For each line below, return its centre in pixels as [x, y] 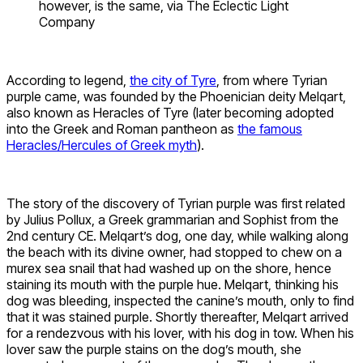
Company [67, 21]
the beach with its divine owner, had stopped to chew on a [174, 252]
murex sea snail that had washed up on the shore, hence [169, 268]
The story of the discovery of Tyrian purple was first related [176, 203]
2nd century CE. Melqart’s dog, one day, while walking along [177, 235]
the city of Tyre [173, 80]
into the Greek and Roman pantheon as [122, 128]
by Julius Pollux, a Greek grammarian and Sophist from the [173, 219]
